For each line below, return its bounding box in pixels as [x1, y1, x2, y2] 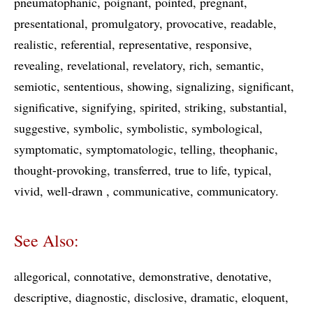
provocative [166, 15, 224, 31]
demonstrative [139, 268, 210, 284]
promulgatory [92, 15, 159, 31]
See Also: [14, 229, 79, 252]
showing [127, 78, 169, 94]
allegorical [14, 268, 67, 284]
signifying [82, 99, 133, 115]
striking [184, 99, 223, 115]
